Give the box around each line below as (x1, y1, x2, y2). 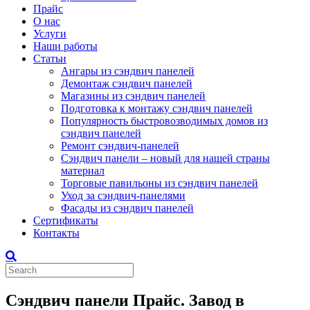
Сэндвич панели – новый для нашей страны (61, 152, 270, 164)
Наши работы (33, 40, 98, 52)
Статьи (33, 53, 66, 64)
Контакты (33, 227, 80, 239)
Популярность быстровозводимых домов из (61, 115, 268, 127)
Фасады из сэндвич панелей (61, 202, 194, 214)
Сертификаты (33, 215, 98, 226)
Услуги (33, 28, 66, 39)
